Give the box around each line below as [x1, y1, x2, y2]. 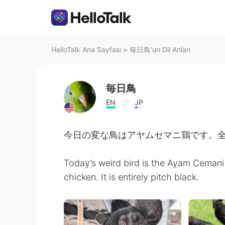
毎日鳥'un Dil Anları [130, 45, 190, 54]
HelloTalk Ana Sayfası [51, 45, 121, 54]
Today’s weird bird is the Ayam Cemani [64, 158, 224, 168]
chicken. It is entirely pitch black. [64, 172, 199, 182]
